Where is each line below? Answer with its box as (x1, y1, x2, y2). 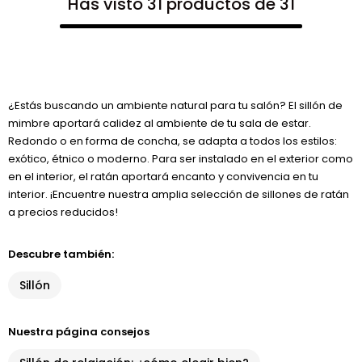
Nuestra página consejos (8, 324, 149, 339)
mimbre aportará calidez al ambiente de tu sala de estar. (8, 116, 311, 131)
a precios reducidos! (8, 204, 118, 220)
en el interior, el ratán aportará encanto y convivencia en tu (8, 169, 318, 184)
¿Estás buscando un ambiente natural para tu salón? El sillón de (8, 98, 343, 113)
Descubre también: (8, 246, 114, 262)
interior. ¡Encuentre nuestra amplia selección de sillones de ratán (8, 187, 349, 202)
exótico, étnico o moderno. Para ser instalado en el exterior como (8, 151, 353, 166)
